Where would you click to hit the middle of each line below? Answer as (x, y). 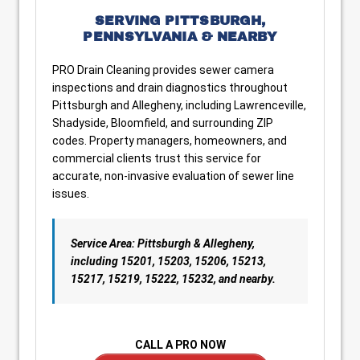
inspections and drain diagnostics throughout (170, 88)
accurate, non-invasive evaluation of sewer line (173, 176)
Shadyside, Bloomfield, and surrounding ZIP (163, 123)
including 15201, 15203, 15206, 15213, (168, 261)
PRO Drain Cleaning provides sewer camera (163, 70)
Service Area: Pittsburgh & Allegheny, (163, 243)
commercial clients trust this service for (157, 158)
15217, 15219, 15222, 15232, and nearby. (173, 279)
